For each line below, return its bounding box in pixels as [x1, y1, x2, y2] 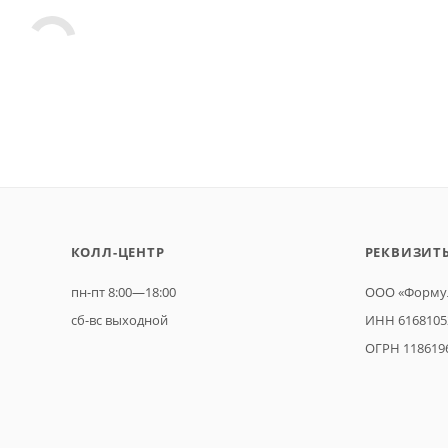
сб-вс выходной [70, 311, 168, 329]
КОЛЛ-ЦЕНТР [70, 243, 165, 261]
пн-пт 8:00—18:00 [70, 283, 176, 301]
